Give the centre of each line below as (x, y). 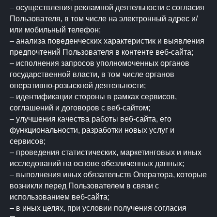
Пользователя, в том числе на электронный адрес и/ (104, 19)
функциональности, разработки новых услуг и (92, 130)
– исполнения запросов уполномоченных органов (100, 63)
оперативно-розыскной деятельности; (78, 85)
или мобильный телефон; (55, 30)
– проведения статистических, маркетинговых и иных (106, 152)
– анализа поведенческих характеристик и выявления (107, 41)
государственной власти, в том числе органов (92, 74)
